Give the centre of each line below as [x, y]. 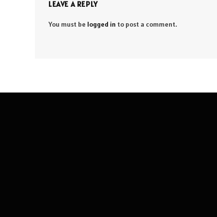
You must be [68, 24]
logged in [101, 24]
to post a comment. [147, 24]
